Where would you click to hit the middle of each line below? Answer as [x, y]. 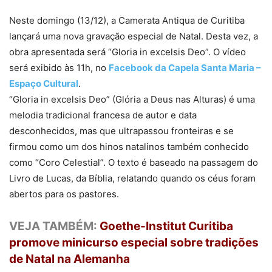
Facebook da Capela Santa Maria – [185, 68]
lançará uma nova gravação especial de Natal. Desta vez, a [134, 36]
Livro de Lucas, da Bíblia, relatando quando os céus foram [132, 178]
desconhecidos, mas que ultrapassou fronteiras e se [121, 131]
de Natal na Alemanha [70, 259]
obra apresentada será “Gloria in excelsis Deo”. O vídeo [127, 52]
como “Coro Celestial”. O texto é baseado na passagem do [134, 162]
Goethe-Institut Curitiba [166, 226]
